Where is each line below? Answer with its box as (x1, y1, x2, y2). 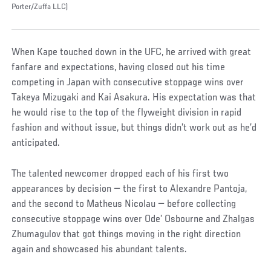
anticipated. (11, 138, 60, 149)
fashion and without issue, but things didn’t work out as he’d (11, 123, 257, 134)
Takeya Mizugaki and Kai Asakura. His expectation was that (11, 93, 256, 104)
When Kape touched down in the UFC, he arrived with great (11, 47, 252, 59)
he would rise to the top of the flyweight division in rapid (11, 108, 242, 119)
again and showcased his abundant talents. (11, 244, 188, 255)
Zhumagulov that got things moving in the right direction (11, 229, 241, 240)
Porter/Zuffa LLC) (11, 3, 68, 12)
